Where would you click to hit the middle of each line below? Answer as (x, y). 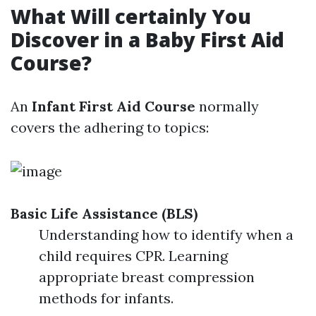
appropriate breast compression (147, 277)
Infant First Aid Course (114, 106)
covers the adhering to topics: (110, 127)
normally (227, 106)
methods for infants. (106, 298)
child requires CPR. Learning (133, 256)
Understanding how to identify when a (166, 235)
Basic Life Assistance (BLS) (104, 213)
